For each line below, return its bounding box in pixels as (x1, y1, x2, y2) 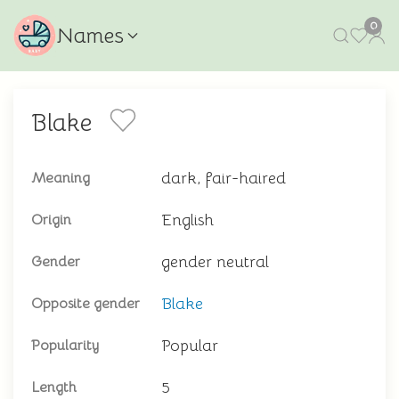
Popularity (31, 337, 99, 354)
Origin (31, 211, 71, 229)
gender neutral (161, 252, 269, 272)
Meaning (31, 169, 90, 187)
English (161, 210, 214, 230)
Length (31, 379, 77, 396)
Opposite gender (31, 295, 140, 313)
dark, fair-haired (161, 168, 286, 188)
